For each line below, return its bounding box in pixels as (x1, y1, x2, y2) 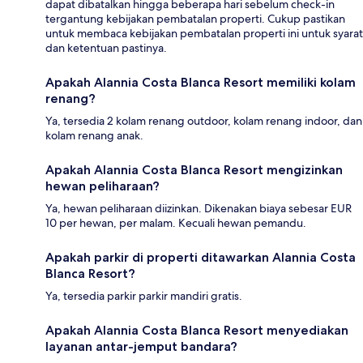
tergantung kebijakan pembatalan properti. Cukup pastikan (45, 11, 345, 27)
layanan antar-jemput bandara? (45, 339, 237, 355)
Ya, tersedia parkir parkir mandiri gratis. (45, 288, 242, 304)
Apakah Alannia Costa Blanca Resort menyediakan (45, 322, 348, 339)
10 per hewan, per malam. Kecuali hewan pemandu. (45, 216, 306, 231)
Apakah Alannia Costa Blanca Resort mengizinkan (45, 162, 343, 178)
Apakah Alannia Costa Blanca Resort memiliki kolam (45, 75, 356, 91)
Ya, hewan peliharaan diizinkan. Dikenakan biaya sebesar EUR (45, 201, 352, 216)
